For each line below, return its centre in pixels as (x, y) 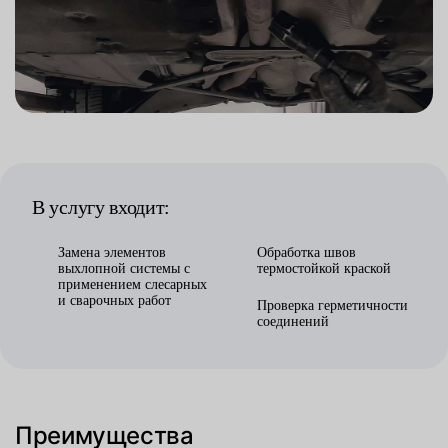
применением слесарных (132, 284)
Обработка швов (306, 252)
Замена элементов (112, 252)
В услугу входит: (101, 206)
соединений (293, 321)
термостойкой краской (324, 268)
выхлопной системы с (124, 268)
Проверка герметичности (332, 305)
